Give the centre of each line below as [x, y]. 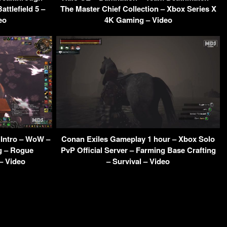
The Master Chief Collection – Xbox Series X [138, 9]
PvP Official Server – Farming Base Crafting [138, 150]
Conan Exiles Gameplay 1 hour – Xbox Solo [138, 139]
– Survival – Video [138, 161]
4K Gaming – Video [138, 20]
